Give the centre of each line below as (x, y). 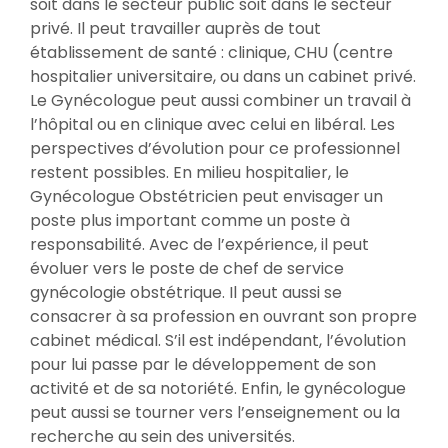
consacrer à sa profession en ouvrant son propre (223, 316)
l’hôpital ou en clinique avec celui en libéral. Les (212, 124)
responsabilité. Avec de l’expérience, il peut (199, 244)
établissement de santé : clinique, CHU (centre (211, 52)
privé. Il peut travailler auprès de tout (175, 28)
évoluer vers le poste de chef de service (187, 268)
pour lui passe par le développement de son (203, 364)
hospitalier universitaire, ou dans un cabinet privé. (223, 76)
